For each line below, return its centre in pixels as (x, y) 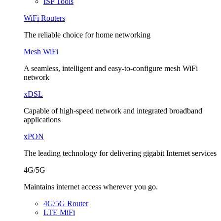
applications (42, 120)
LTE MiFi (59, 212)
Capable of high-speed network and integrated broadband (113, 111)
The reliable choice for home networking (87, 35)
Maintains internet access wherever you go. (91, 187)
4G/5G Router (66, 203)
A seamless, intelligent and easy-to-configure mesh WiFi (111, 68)
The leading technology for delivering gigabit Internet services (120, 153)
